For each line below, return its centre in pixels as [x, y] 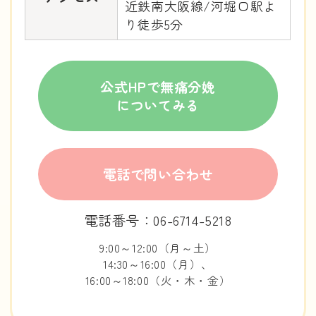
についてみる [158, 105]
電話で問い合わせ [158, 174]
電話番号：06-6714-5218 [158, 220]
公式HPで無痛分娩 [158, 87]
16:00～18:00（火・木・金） [158, 280]
